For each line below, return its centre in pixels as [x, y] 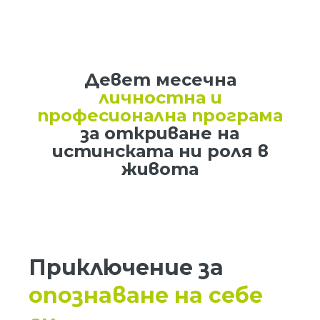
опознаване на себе [146, 295]
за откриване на [160, 133]
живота [160, 169]
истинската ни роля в [160, 151]
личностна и [160, 97]
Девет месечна [160, 80]
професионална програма [160, 115]
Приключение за [126, 267]
